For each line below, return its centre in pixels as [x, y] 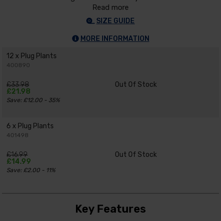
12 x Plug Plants [32, 56]
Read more [110, 8]
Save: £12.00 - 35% [33, 100]
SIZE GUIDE [116, 21]
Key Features [110, 209]
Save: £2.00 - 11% [31, 170]
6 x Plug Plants [30, 126]
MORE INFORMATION [115, 38]
